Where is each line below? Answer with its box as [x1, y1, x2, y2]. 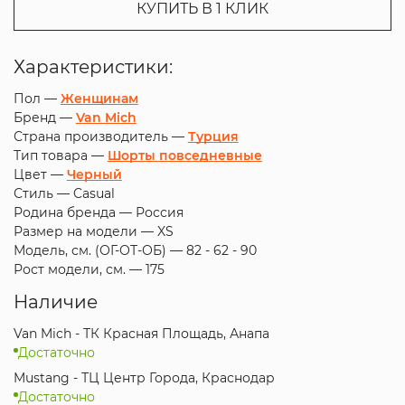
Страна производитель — [13, 128, 188, 145]
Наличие [13, 291, 98, 313]
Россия [135, 204, 184, 221]
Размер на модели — [13, 223, 157, 240]
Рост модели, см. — [13, 261, 146, 278]
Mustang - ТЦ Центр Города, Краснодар [13, 370, 275, 386]
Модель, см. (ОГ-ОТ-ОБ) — [13, 242, 186, 259]
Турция [187, 128, 239, 145]
